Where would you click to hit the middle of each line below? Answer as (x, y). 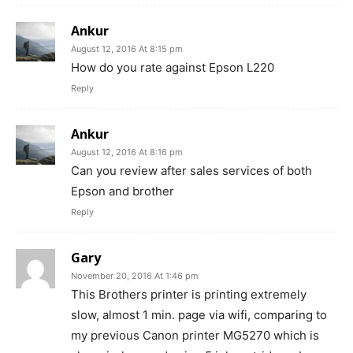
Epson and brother (123, 191)
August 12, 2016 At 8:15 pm (127, 49)
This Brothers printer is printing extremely (189, 295)
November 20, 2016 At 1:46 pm (135, 276)
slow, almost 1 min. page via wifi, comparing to (199, 315)
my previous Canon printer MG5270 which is (195, 336)
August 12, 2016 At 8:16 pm (127, 152)
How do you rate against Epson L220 (173, 68)
